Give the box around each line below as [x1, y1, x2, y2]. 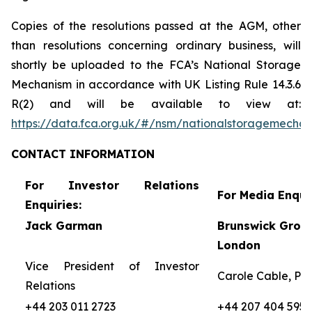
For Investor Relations [24, 178, 199, 192]
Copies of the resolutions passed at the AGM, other [11, 19, 301, 33]
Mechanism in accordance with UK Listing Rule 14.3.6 [11, 77, 301, 91]
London [217, 238, 260, 252]
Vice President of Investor [24, 259, 199, 273]
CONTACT [11, 147, 66, 161]
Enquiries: [24, 198, 81, 212]
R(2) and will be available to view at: [11, 97, 301, 111]
